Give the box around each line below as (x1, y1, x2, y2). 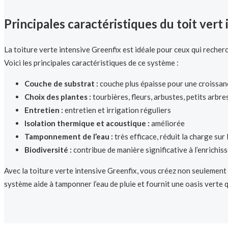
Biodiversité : (24, 145, 72, 155)
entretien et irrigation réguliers (63, 105, 171, 115)
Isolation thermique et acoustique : (24, 119, 150, 128)
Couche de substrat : (24, 79, 98, 89)
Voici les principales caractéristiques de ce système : (4, 58, 179, 68)
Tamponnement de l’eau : (24, 132, 113, 141)
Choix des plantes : (24, 92, 91, 102)
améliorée (150, 119, 185, 128)
